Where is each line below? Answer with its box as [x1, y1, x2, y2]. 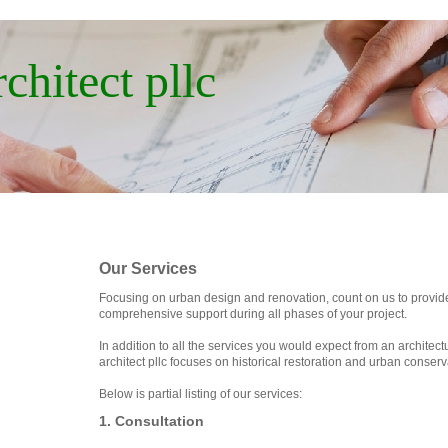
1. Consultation [99, 413, 204, 429]
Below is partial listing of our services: [99, 387, 302, 401]
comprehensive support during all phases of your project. [99, 307, 410, 321]
